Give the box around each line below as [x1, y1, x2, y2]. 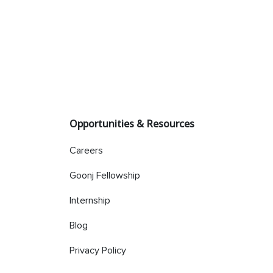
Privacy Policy [69, 245, 126, 255]
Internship [69, 195, 110, 205]
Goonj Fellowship [69, 170, 140, 180]
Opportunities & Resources [69, 116, 194, 130]
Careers [69, 145, 103, 155]
